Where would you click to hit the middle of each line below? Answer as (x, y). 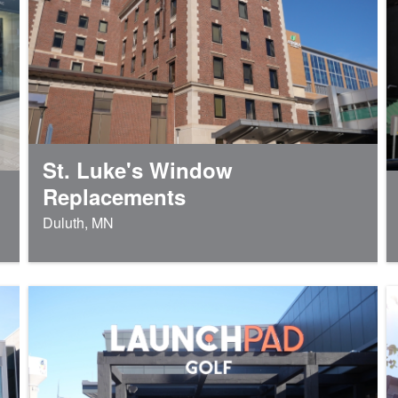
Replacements (114, 196)
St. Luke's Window (137, 169)
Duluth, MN (78, 222)
